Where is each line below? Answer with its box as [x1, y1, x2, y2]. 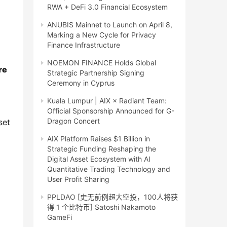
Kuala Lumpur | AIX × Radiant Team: [47, 96, 167, 105]
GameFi [47, 213, 72, 221]
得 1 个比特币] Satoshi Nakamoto [47, 203, 156, 211]
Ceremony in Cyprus [47, 79, 115, 87]
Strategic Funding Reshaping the [47, 144, 156, 153]
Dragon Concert [47, 117, 100, 125]
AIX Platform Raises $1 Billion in [47, 134, 150, 143]
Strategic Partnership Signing [47, 68, 144, 77]
